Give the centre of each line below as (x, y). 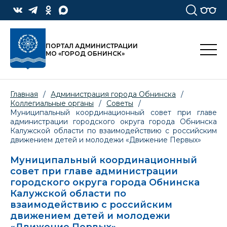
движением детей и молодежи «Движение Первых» (106, 140)
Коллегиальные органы (52, 104)
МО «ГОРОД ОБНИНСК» (85, 54)
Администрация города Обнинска (113, 94)
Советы (120, 104)
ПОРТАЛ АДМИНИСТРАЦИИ (92, 46)
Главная (24, 94)
